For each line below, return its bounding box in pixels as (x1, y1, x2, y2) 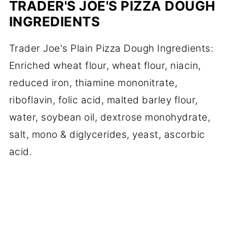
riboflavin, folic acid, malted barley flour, (9, 94, 198, 106)
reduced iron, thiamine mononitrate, (9, 77, 178, 89)
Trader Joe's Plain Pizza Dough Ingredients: (9, 42, 214, 54)
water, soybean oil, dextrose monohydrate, (9, 111, 211, 123)
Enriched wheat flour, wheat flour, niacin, (9, 59, 201, 71)
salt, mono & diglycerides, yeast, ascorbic (9, 128, 205, 140)
